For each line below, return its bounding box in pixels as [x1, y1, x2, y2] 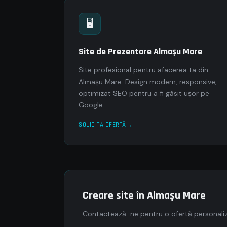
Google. [79, 100, 104, 109]
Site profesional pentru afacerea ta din [79, 65, 208, 74]
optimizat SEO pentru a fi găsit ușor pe [79, 89, 209, 98]
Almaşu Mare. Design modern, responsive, [79, 77, 217, 86]
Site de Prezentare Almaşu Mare [79, 46, 202, 57]
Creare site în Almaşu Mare [83, 188, 206, 203]
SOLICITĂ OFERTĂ [79, 121, 126, 129]
